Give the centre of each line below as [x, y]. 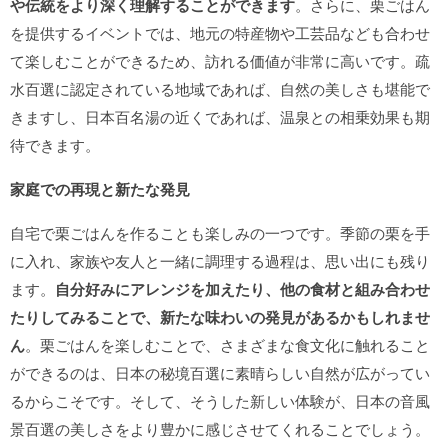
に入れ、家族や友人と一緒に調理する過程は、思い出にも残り [220, 260]
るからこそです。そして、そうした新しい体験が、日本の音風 [220, 400]
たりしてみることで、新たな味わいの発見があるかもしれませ [220, 317]
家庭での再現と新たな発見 [100, 189]
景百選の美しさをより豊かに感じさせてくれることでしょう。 [220, 428]
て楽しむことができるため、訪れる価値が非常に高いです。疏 [220, 60]
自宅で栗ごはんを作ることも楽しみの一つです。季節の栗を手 [220, 232]
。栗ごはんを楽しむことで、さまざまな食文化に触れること [227, 344]
